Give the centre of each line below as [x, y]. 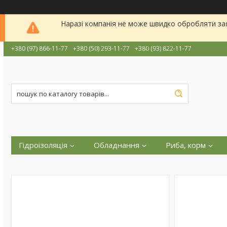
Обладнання [117, 145]
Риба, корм [186, 145]
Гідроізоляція [43, 145]
